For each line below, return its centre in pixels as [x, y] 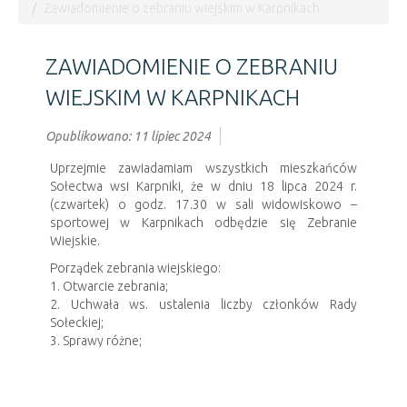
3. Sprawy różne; [96, 340]
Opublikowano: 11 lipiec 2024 [128, 136]
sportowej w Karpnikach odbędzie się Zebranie [203, 222]
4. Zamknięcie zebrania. [115, 358]
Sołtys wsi [203, 377]
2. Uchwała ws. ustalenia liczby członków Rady [203, 304]
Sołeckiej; [77, 322]
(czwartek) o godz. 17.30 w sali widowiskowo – [203, 204]
